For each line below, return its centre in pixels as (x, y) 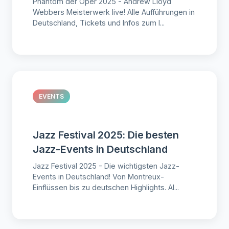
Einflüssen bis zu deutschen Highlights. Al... (106, 187)
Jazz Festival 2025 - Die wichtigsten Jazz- (106, 166)
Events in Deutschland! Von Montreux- (98, 176)
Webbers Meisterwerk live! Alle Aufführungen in (114, 12)
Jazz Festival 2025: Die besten (106, 135)
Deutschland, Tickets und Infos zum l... (99, 22)
